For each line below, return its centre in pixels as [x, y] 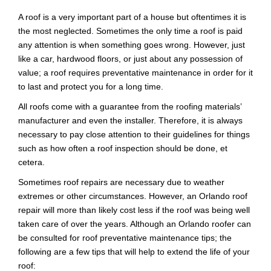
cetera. [31, 162]
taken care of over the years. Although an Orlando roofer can [135, 224]
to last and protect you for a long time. [91, 87]
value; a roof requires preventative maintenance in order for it [135, 73]
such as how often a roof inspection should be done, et [123, 148]
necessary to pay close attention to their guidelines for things [134, 134]
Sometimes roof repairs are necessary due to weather [121, 182]
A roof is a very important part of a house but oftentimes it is [132, 17]
